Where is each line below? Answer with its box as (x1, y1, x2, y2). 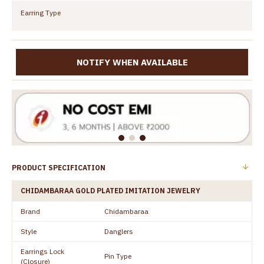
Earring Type (21, 8, 61, 18)
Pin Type (104, 251, 131, 260)
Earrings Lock (21, 246, 64, 256)
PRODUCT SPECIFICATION (12, 163, 105, 172)
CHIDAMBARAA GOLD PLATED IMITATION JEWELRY (21, 186, 200, 195)
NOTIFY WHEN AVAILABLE (76, 57, 188, 68)
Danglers (104, 226, 133, 236)
